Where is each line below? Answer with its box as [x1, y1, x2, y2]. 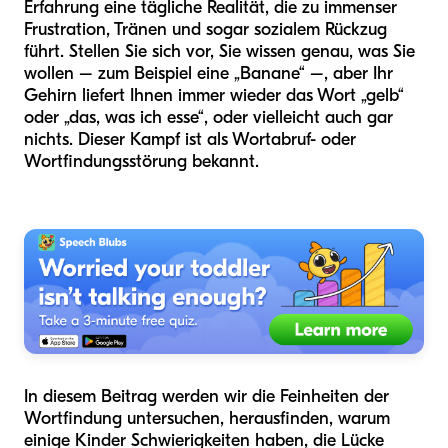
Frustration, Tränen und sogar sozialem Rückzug [24, 18, 387, 40]
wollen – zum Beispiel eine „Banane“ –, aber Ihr [24, 62, 393, 84]
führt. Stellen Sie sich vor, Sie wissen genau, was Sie [24, 40, 415, 62]
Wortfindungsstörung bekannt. [24, 150, 259, 172]
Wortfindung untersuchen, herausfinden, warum [24, 407, 390, 429]
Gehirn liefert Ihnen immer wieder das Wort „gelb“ [24, 84, 404, 106]
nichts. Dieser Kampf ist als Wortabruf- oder [24, 128, 356, 150]
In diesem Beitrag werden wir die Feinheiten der [24, 385, 389, 407]
